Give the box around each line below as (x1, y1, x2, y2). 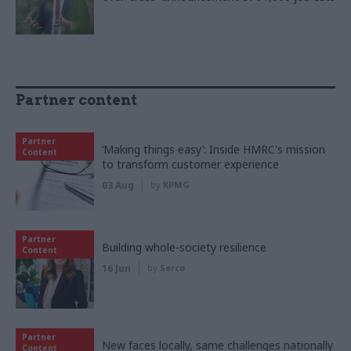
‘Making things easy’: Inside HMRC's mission (102, 141, 325, 157)
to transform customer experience (102, 156, 279, 172)
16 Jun (102, 261, 131, 275)
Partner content (16, 91, 137, 108)
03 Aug (102, 178, 134, 192)
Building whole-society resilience (102, 239, 266, 255)
